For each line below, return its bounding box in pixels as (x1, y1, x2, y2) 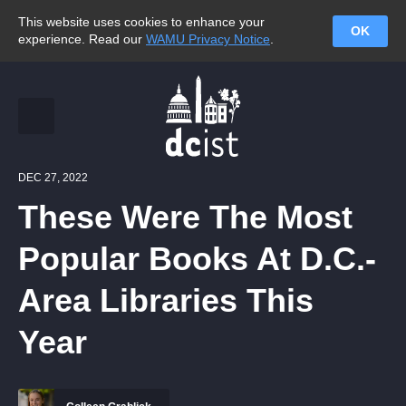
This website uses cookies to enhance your (18, 14, 265, 29)
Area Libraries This (18, 282, 314, 319)
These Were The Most (18, 198, 353, 236)
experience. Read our (18, 32, 146, 46)
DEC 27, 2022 (18, 171, 88, 184)
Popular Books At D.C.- (18, 240, 376, 277)
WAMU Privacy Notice (146, 32, 270, 46)
